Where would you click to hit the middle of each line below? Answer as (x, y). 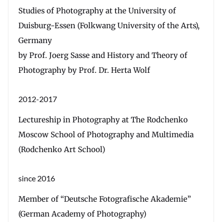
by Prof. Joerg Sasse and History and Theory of (103, 55)
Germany (35, 40)
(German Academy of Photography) (82, 214)
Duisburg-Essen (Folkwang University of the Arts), (109, 26)
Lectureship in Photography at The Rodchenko (103, 120)
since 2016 (37, 178)
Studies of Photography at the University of (97, 11)
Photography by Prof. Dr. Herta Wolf (84, 70)
